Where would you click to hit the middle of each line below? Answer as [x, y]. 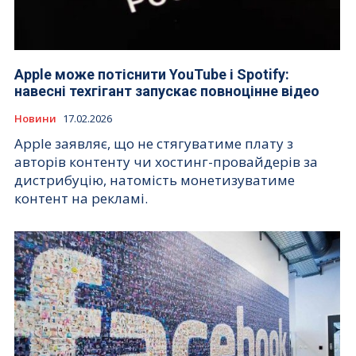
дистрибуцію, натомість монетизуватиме [155, 180]
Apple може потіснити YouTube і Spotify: [152, 75]
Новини [35, 119]
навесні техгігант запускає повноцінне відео [167, 91]
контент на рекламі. [81, 199]
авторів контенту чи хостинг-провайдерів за [166, 162]
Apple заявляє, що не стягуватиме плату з [154, 144]
